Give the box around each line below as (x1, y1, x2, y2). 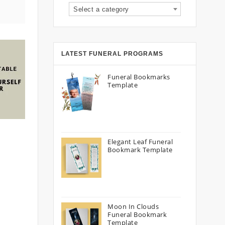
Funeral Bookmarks (107, 72, 170, 81)
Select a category (73, 6, 129, 13)
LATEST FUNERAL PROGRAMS (61, 50, 163, 57)
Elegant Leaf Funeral (107, 137, 173, 146)
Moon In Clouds (107, 202, 159, 211)
